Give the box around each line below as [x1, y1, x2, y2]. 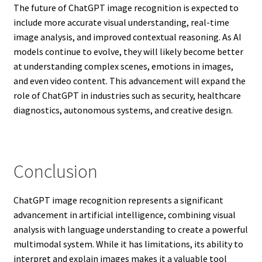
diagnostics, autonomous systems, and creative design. [13, 104, 233, 116]
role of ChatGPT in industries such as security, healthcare [13, 89, 241, 101]
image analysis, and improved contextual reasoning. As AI [13, 30, 242, 43]
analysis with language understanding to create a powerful [13, 223, 248, 235]
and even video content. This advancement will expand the [13, 74, 246, 87]
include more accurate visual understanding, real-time [13, 16, 229, 28]
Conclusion [13, 160, 98, 184]
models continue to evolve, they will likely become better [13, 45, 243, 57]
